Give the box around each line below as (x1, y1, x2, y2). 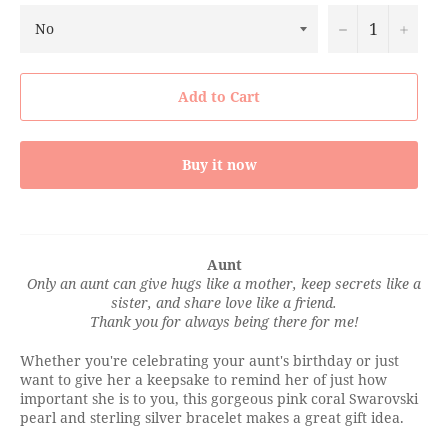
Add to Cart (178, 87, 260, 107)
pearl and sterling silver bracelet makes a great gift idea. (20, 407, 404, 427)
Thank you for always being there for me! (89, 311, 359, 331)
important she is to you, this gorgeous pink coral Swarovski (20, 388, 418, 408)
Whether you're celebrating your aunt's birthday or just (20, 350, 399, 370)
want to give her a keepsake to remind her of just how (20, 369, 387, 389)
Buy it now (181, 154, 257, 174)
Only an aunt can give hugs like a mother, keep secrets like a (27, 273, 421, 293)
